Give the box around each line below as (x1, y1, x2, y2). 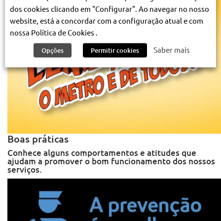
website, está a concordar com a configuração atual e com (10, 15, 203, 25)
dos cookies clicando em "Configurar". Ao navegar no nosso (10, 3, 209, 13)
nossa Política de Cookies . (10, 27, 98, 37)
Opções (41, 45, 64, 54)
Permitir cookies (91, 45, 139, 54)
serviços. (7, 163, 42, 175)
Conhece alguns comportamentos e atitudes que (7, 147, 196, 158)
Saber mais (153, 44, 190, 54)
